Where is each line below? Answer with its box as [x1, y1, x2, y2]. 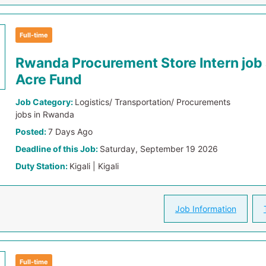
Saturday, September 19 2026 [100, 144, 218, 154]
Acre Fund [15, 71, 83, 88]
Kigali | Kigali [69, 161, 119, 171]
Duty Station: [15, 161, 70, 171]
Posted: [15, 126, 49, 137]
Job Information [175, 204, 236, 214]
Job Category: [15, 97, 75, 107]
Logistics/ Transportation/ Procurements [75, 97, 231, 107]
